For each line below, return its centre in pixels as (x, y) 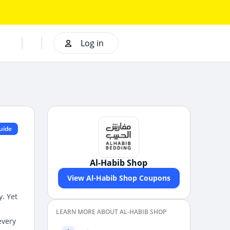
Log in (92, 43)
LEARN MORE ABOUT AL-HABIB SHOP (111, 212)
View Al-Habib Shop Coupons (119, 178)
